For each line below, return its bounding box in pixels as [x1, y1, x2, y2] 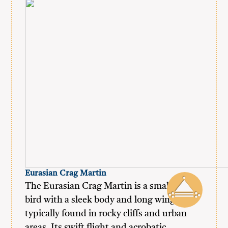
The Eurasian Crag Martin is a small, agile [25, 182, 196, 191]
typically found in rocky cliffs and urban [25, 209, 187, 218]
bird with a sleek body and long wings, [25, 195, 182, 205]
